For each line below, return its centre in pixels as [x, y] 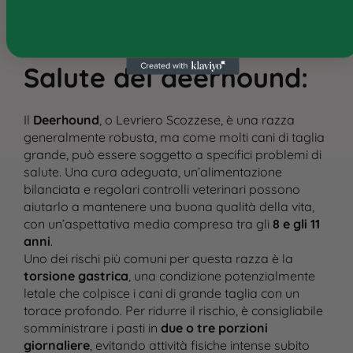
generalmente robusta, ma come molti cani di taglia [174, 137]
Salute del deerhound [162, 78]
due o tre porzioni [214, 328]
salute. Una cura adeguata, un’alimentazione [152, 172]
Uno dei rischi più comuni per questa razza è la [158, 259]
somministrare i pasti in [92, 328]
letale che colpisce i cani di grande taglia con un [161, 294]
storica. [44, 20]
